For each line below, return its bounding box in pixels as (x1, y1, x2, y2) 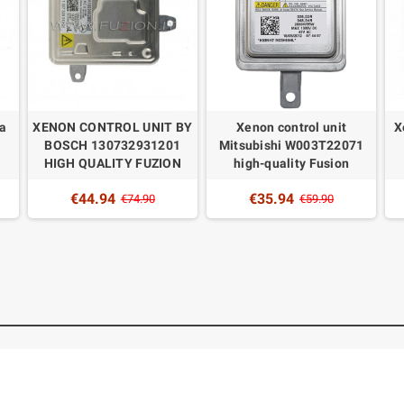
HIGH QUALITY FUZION (43, 155, 181, 170)
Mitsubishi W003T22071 (218, 137, 364, 152)
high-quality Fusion (233, 155, 350, 170)
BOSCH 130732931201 (44, 137, 181, 152)
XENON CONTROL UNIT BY (32, 119, 193, 134)
